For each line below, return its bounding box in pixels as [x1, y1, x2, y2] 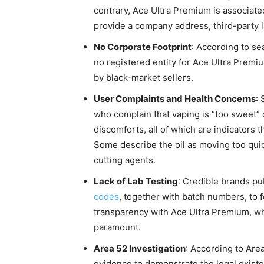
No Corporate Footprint [94, 41, 192, 52]
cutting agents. [94, 154, 156, 166]
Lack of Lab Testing [94, 176, 178, 187]
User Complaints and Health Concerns [94, 93, 256, 104]
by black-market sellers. [94, 72, 193, 83]
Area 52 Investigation [94, 243, 186, 254]
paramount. [94, 222, 141, 233]
